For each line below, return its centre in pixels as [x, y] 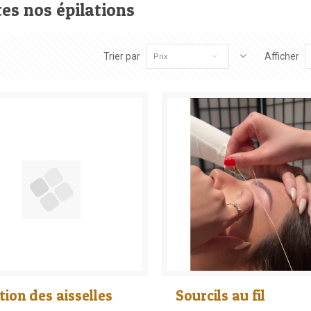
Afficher [282, 56]
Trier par [121, 56]
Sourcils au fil [221, 295]
